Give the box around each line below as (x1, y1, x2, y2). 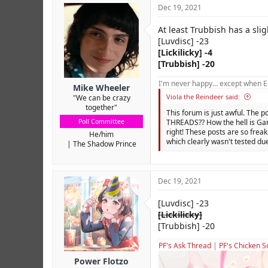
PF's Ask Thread (159, 240, 211, 251)
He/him (89, 129, 114, 139)
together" (86, 102, 117, 112)
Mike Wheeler (73, 81, 130, 93)
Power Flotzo (74, 255, 129, 267)
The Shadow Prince (72, 138, 136, 149)
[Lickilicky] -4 (158, 46, 212, 58)
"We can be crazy (72, 92, 130, 103)
